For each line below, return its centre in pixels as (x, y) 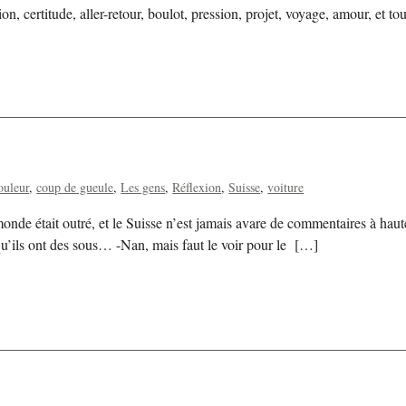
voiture (286, 188)
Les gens (143, 188)
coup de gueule (75, 188)
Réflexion (197, 188)
